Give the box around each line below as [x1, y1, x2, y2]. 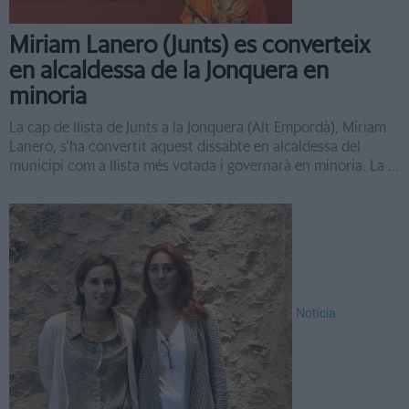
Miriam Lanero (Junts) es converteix [9, 34, 371, 58]
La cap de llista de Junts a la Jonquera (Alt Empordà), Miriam [9, 121, 386, 135]
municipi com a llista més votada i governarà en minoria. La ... [9, 159, 399, 173]
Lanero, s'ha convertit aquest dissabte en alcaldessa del [9, 140, 361, 154]
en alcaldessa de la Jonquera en [9, 59, 329, 83]
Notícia [296, 302, 336, 321]
